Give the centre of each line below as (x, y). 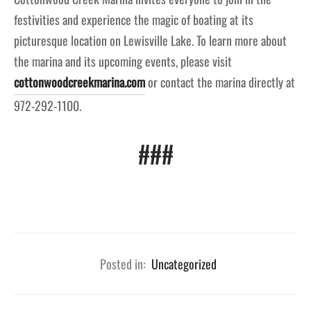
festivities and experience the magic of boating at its (134, 20)
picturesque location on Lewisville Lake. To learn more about (150, 41)
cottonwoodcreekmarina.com (79, 82)
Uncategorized (184, 264)
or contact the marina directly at (220, 82)
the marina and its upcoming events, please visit (123, 61)
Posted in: (123, 264)
